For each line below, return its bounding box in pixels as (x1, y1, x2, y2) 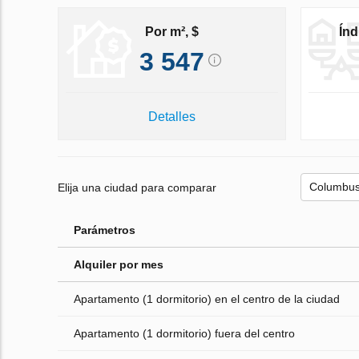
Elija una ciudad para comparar (58, 180, 216, 194)
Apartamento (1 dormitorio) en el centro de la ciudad (74, 292, 340, 306)
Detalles (147, 110, 196, 124)
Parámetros (74, 224, 135, 237)
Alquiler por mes (74, 258, 163, 272)
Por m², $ (144, 24, 199, 38)
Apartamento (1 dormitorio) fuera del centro (74, 327, 295, 341)
